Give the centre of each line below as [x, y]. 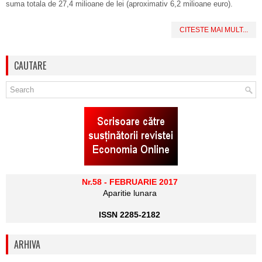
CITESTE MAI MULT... [214, 30]
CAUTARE [30, 65]
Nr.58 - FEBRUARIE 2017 [130, 182]
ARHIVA [27, 244]
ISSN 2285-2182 [130, 215]
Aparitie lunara [130, 193]
